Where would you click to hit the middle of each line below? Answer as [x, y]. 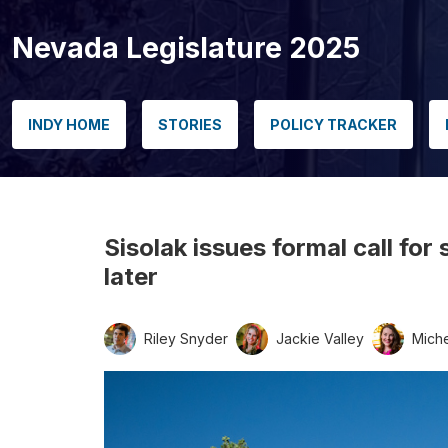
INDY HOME [69, 124]
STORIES [190, 124]
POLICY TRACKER [333, 124]
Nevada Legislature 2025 [186, 47]
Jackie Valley [320, 339]
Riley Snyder [186, 339]
